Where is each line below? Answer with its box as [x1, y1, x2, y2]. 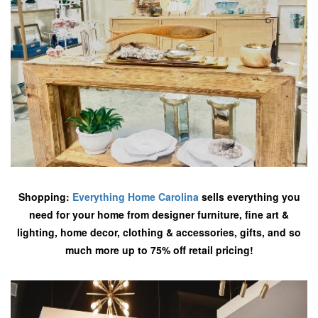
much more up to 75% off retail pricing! [65, 243, 253, 257]
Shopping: [18, 190, 72, 204]
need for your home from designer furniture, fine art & [29, 207, 289, 221]
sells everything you [198, 190, 300, 204]
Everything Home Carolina [72, 190, 199, 204]
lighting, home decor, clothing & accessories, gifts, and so [17, 225, 301, 239]
